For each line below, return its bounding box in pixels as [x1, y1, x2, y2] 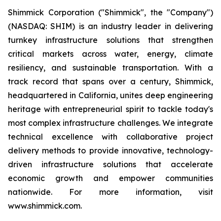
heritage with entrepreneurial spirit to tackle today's [8, 104, 213, 114]
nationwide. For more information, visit [8, 187, 213, 197]
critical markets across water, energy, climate [8, 49, 213, 59]
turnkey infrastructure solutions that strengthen [8, 35, 213, 45]
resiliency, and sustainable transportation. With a [8, 63, 213, 73]
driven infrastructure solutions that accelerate [8, 159, 213, 169]
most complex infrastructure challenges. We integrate [8, 118, 213, 128]
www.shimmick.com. [8, 201, 82, 211]
